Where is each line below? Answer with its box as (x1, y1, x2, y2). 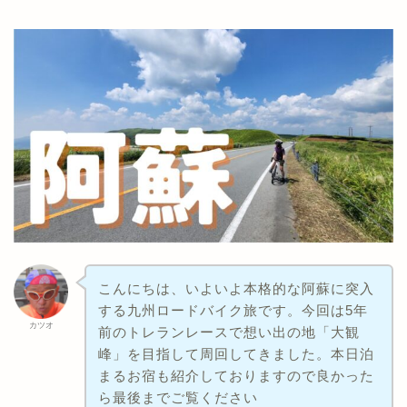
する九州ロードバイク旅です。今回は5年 (97, 302, 368, 318)
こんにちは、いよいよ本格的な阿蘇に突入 (97, 280, 374, 296)
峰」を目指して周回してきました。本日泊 (97, 345, 374, 362)
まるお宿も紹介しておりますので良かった (97, 367, 374, 383)
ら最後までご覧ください (97, 389, 258, 405)
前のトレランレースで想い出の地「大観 (97, 323, 360, 340)
